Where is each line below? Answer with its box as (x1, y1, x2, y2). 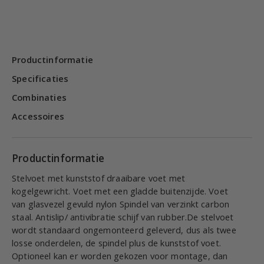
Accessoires (12, 110, 64, 122)
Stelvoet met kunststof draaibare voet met (12, 172, 186, 184)
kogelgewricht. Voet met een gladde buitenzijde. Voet (12, 185, 229, 197)
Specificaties (12, 72, 69, 84)
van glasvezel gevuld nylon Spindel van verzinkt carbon (12, 198, 230, 210)
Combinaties (12, 91, 67, 103)
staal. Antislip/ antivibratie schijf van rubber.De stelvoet (12, 211, 234, 223)
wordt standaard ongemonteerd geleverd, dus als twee (12, 224, 236, 236)
